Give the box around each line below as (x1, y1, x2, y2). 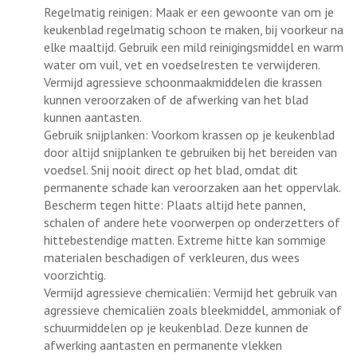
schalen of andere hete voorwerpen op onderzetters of (44, 214, 340, 230)
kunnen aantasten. (44, 108, 142, 125)
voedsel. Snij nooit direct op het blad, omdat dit (44, 161, 298, 178)
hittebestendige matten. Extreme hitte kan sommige (44, 231, 326, 248)
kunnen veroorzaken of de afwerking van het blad (44, 91, 308, 108)
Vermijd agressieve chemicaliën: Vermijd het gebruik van (44, 284, 337, 300)
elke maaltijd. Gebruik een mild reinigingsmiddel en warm (44, 38, 343, 55)
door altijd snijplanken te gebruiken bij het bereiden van (44, 143, 337, 160)
